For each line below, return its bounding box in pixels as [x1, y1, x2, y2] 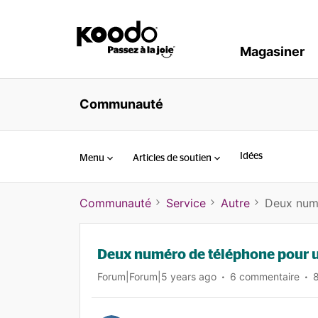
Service [166, 196, 206, 210]
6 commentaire [230, 270, 300, 283]
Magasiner [240, 44, 305, 59]
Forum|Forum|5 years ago [97, 270, 216, 283]
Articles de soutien [133, 153, 212, 163]
